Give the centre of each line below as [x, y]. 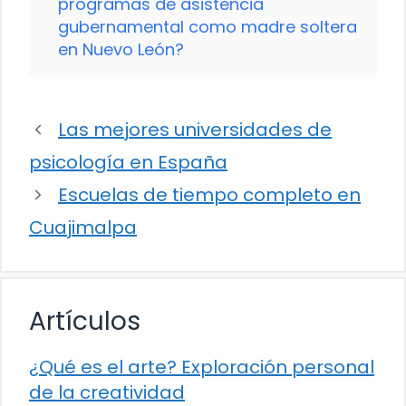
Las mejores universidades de [195, 130]
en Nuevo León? [121, 50]
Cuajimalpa [83, 228]
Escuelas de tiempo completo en [209, 195]
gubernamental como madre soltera [208, 27]
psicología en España [128, 163]
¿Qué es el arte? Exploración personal [202, 367]
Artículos [85, 322]
